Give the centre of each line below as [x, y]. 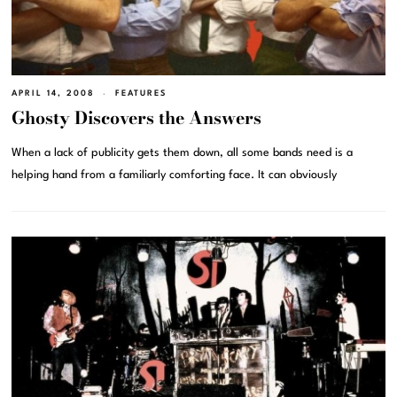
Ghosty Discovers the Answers [137, 118]
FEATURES [141, 94]
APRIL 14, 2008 [54, 94]
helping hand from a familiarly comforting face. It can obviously [175, 175]
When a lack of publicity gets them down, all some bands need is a [183, 153]
